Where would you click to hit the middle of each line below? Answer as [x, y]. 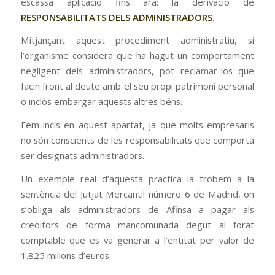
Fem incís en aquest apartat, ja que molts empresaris [137, 125]
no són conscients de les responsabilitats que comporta [137, 140]
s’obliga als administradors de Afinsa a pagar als [137, 209]
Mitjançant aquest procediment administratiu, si [137, 40]
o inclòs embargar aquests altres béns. [101, 102]
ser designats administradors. [82, 156]
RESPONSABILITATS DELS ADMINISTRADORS [116, 17]
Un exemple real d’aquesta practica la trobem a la [137, 178]
